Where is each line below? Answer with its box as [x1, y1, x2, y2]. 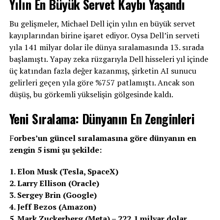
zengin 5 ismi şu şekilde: [9, 144, 102, 155]
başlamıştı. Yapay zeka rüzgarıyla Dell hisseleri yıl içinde [9, 53, 208, 64]
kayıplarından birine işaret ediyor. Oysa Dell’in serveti [9, 29, 199, 41]
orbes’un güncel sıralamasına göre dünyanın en [13, 132, 196, 143]
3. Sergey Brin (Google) [9, 189, 97, 200]
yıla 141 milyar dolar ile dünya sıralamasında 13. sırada [9, 41, 204, 53]
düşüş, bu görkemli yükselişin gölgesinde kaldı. [9, 88, 173, 100]
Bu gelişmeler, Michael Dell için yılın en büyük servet [9, 18, 195, 29]
